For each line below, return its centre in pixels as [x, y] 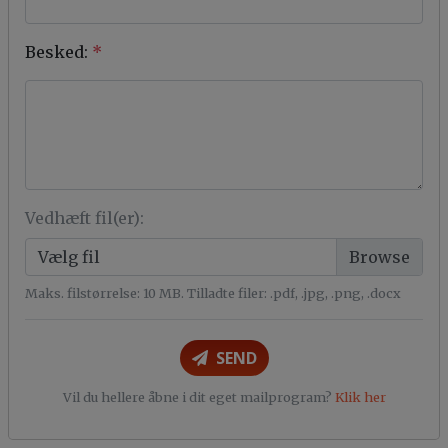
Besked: [56, 52]
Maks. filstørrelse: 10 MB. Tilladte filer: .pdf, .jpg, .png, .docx [213, 293]
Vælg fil [69, 257]
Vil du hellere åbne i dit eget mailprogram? [198, 397]
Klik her [360, 397]
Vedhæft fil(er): [84, 218]
